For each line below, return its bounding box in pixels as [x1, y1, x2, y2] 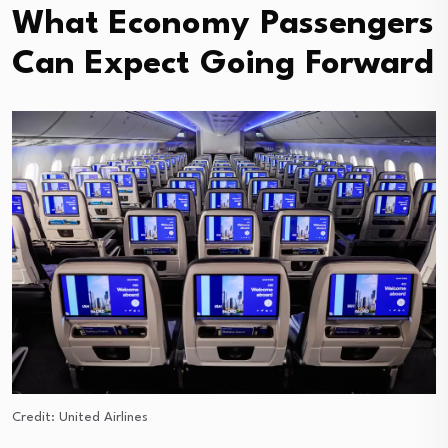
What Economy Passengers [12, 7, 434, 41]
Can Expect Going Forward [12, 47, 434, 81]
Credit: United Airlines [12, 410, 148, 424]
